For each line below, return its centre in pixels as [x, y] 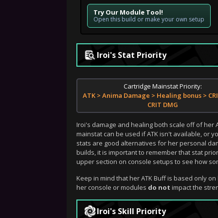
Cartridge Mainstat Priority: [163, 86]
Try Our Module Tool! [128, 12]
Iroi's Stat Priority [132, 55]
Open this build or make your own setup [149, 19]
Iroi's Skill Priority [131, 211]
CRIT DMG [163, 104]
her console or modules [112, 187]
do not [159, 187]
